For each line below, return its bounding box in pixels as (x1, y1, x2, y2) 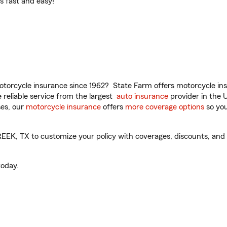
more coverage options (125, 103, 204, 111)
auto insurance (117, 92, 168, 100)
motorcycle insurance (26, 103, 101, 111)
